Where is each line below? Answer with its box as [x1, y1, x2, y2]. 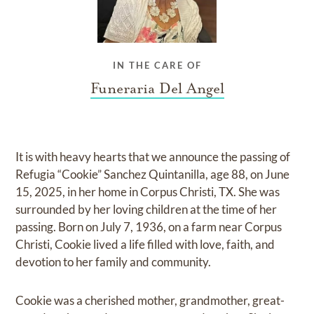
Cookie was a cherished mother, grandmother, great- [15, 293, 285, 308]
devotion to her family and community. [15, 254, 212, 270]
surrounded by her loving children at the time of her [15, 202, 278, 217]
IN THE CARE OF [112, 60, 202, 71]
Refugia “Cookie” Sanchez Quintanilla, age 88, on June [15, 167, 290, 182]
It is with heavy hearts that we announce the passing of [15, 149, 291, 165]
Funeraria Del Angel [90, 79, 224, 98]
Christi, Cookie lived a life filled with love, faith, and [15, 237, 275, 252]
